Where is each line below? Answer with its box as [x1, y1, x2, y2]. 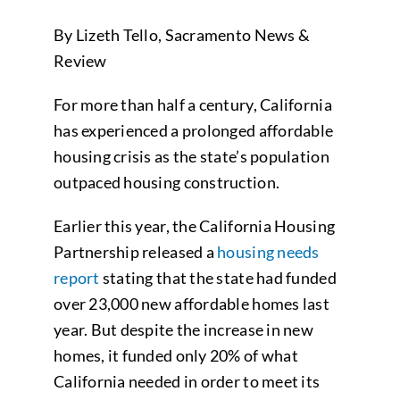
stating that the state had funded [99, 268, 337, 287]
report [53, 268, 100, 287]
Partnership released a [53, 242, 218, 262]
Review [53, 51, 107, 71]
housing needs [217, 242, 320, 262]
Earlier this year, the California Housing [53, 216, 336, 236]
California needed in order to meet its [53, 371, 321, 391]
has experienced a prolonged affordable [53, 121, 334, 140]
